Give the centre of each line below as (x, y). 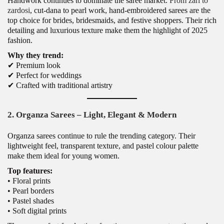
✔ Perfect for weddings (44, 75)
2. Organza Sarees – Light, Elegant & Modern (92, 114)
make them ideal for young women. (63, 155)
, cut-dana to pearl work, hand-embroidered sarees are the (120, 10)
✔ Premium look (34, 65)
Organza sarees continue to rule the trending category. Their (101, 135)
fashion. (20, 40)
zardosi (19, 10)
